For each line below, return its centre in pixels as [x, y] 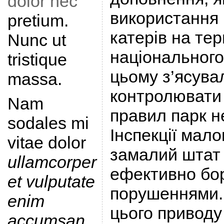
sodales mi [48, 123]
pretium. [38, 20]
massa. [34, 79]
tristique [37, 59]
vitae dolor [46, 142]
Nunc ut [36, 40]
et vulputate [51, 181]
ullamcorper [52, 162]
